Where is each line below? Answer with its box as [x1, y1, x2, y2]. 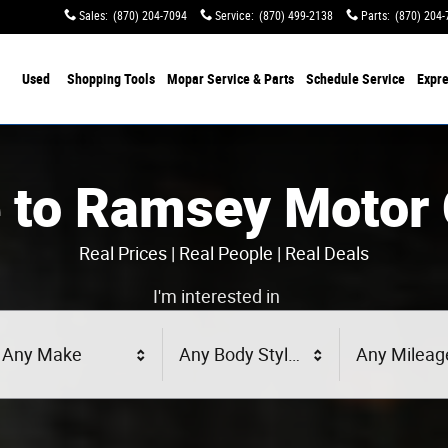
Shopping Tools [66, 71, 155, 87]
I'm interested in [152, 286, 280, 307]
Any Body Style [179, 344, 298, 366]
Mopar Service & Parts [166, 71, 294, 87]
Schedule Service [305, 71, 405, 87]
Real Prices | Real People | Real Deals [79, 243, 369, 264]
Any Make [2, 344, 82, 366]
